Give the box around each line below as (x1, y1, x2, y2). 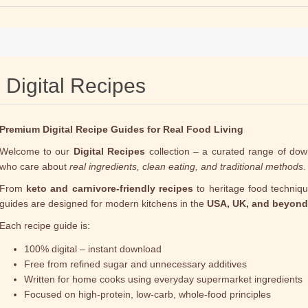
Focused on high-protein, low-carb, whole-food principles (23, 289, 271, 300)
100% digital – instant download (23, 243, 162, 254)
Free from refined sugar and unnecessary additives (23, 258, 247, 269)
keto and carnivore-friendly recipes (25, 183, 193, 194)
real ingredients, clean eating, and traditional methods (69, 161, 303, 172)
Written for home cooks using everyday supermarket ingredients (23, 274, 302, 285)
